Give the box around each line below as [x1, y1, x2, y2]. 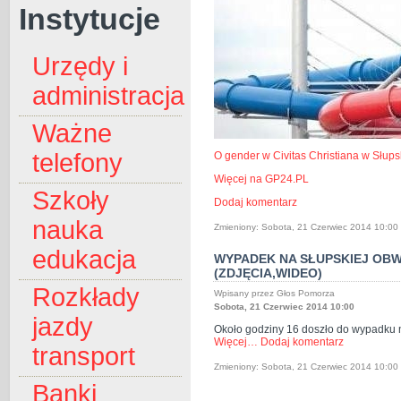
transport [32, 342, 135, 371]
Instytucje [19, 2, 160, 37]
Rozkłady [32, 283, 140, 312]
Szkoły [32, 186, 109, 216]
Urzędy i [32, 52, 128, 81]
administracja [32, 81, 184, 111]
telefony [32, 149, 123, 178]
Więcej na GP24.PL [214, 173, 309, 185]
